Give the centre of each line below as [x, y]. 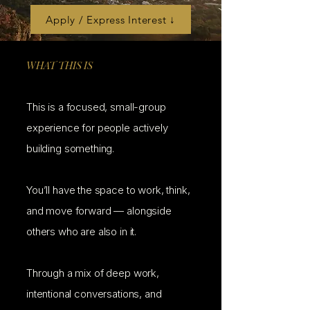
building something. [71, 148]
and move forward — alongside [99, 211]
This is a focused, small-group [96, 107]
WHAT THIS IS [60, 65]
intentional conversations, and [94, 294]
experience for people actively [97, 128]
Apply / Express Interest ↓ [111, 19]
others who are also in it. [82, 231]
